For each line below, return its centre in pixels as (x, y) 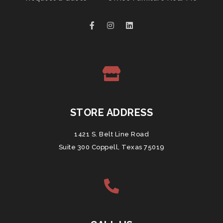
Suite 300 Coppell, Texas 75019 (111, 147)
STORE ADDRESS (111, 112)
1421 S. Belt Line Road (111, 134)
